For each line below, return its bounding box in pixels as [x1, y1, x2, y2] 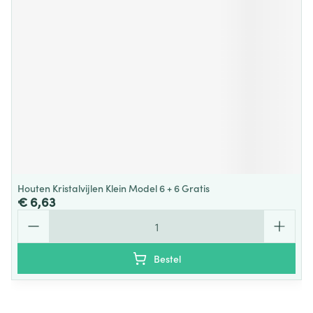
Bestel [153, 252, 181, 265]
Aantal [17, 208, 50, 224]
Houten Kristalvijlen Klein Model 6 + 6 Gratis [17, 181, 210, 195]
